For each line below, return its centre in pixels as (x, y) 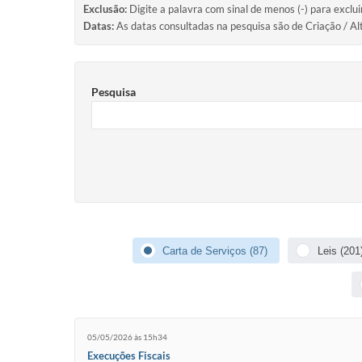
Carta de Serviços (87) (215, 250)
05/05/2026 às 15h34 (127, 337)
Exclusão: (105, 9)
